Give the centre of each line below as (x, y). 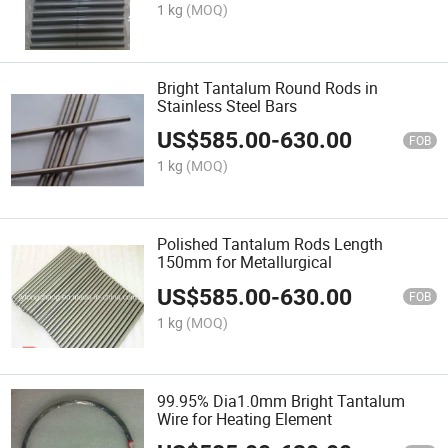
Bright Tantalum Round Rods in (268, 87)
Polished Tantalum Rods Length (270, 244)
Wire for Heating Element (245, 418)
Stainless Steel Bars (227, 105)
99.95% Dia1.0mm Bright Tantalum (281, 400)
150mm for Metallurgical (245, 262)
